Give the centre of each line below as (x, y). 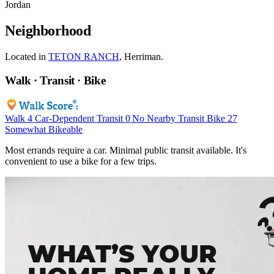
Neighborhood (48, 31)
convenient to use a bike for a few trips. (81, 161)
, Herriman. (141, 57)
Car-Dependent (64, 118)
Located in (27, 57)
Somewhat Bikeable (44, 129)
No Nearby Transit (168, 118)
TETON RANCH (84, 57)
